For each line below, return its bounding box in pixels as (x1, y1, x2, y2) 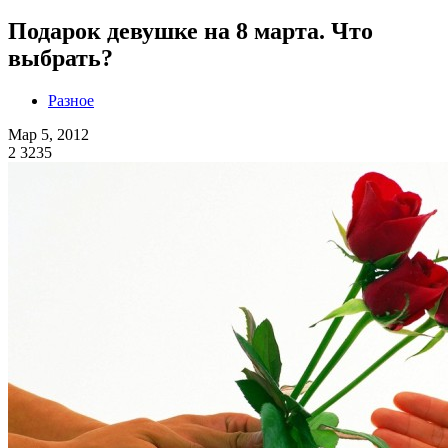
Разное (48, 91, 94, 109)
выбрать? (8, 44, 113, 71)
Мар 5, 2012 (8, 125, 89, 143)
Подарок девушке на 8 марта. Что (8, 17, 373, 44)
